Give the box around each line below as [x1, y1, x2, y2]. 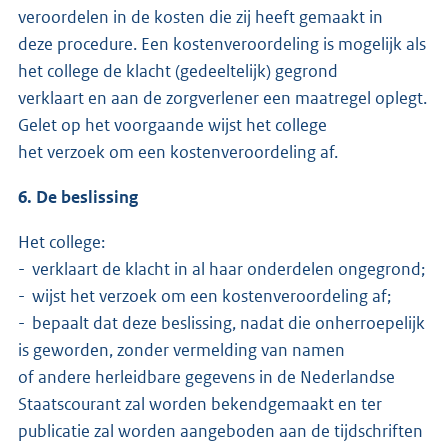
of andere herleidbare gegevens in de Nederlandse [18, 365, 395, 388]
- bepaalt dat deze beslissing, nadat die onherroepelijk [18, 311, 425, 334]
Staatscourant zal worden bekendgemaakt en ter [18, 392, 382, 415]
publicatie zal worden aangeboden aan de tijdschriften [18, 419, 423, 442]
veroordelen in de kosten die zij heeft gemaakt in [18, 5, 386, 28]
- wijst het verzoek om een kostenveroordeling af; [18, 284, 391, 307]
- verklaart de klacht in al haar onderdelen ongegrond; [18, 257, 425, 280]
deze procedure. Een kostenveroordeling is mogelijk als [18, 32, 426, 55]
